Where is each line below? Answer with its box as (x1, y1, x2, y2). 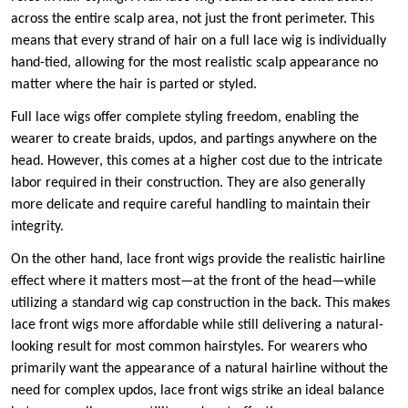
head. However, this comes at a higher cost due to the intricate (11, 154, 382, 169)
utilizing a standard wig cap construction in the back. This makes (11, 296, 390, 311)
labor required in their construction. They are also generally (11, 176, 365, 191)
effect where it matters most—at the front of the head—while (11, 274, 376, 290)
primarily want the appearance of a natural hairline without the (11, 362, 388, 377)
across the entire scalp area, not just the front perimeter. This (11, 12, 374, 27)
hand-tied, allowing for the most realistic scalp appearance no (11, 56, 378, 71)
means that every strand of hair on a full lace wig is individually (11, 34, 386, 49)
